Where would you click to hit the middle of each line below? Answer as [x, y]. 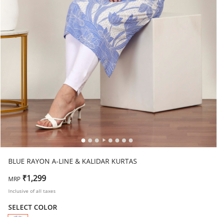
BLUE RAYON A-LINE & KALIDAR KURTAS [73, 161]
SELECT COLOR [33, 207]
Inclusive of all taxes [32, 191]
